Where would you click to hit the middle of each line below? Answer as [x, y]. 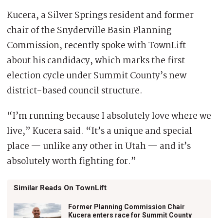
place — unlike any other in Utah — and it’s [99, 147]
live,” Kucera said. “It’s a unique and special [100, 132]
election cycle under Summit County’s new [97, 76]
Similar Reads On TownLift [60, 188]
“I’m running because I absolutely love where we [109, 117]
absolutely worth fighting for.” [72, 162]
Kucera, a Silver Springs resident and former [100, 16]
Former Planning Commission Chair [127, 207]
